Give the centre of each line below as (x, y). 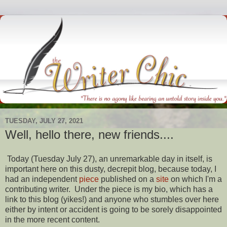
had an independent (42, 179)
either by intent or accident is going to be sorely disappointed (113, 209)
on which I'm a (195, 179)
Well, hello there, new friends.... (89, 135)
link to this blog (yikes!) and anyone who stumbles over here (112, 199)
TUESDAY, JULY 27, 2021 (44, 121)
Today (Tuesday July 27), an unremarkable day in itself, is (109, 159)
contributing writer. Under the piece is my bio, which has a (109, 189)
